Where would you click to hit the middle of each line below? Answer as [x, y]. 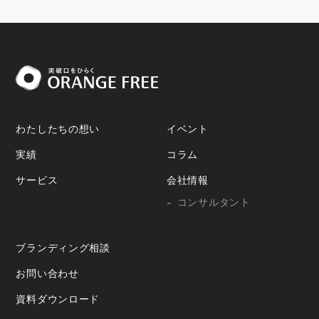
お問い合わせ [47, 274]
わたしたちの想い [58, 129]
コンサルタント [214, 203]
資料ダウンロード [58, 299]
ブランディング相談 [63, 248]
